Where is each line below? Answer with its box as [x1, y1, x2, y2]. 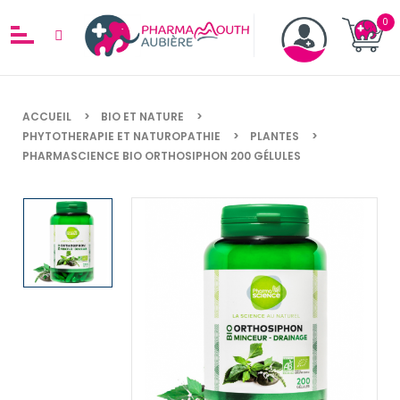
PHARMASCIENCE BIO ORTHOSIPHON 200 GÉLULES [22, 147, 301, 163]
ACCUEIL [22, 108, 71, 124]
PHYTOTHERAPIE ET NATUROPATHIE [22, 128, 221, 144]
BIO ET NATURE [101, 108, 184, 124]
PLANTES [250, 128, 299, 144]
